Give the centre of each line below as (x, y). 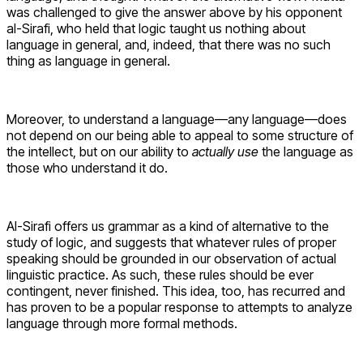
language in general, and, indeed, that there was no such (169, 44)
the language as (307, 151)
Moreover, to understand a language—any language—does (177, 119)
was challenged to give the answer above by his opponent (174, 12)
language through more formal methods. (122, 323)
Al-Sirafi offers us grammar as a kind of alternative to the (168, 226)
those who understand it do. (87, 167)
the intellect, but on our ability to (99, 151)
